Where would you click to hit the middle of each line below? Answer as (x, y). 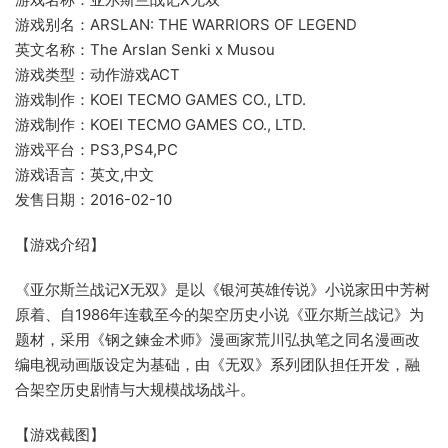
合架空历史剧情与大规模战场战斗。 (135, 390)
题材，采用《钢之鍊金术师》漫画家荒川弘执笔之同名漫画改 (217, 340)
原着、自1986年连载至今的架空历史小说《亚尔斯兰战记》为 (219, 315)
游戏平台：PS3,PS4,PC (96, 150)
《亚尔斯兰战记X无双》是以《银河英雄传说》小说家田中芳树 (222, 290)
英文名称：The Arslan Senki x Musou (145, 50)
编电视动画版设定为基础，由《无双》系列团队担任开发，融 (217, 365)
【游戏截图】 (60, 435)
